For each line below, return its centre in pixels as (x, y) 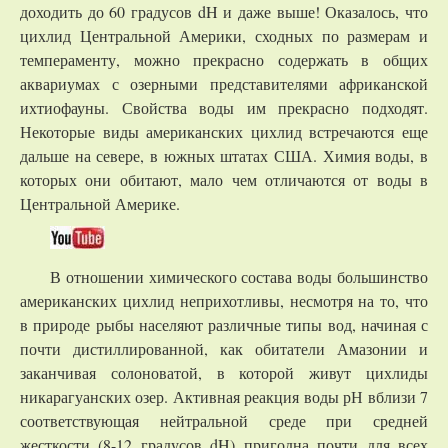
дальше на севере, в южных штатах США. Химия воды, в (224, 155)
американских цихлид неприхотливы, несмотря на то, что (224, 300)
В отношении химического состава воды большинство (239, 276)
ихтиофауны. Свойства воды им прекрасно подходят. (224, 107)
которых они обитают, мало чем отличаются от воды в (224, 179)
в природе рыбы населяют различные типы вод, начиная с (224, 324)
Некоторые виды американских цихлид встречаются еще (224, 131)
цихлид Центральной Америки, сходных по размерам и (224, 35)
